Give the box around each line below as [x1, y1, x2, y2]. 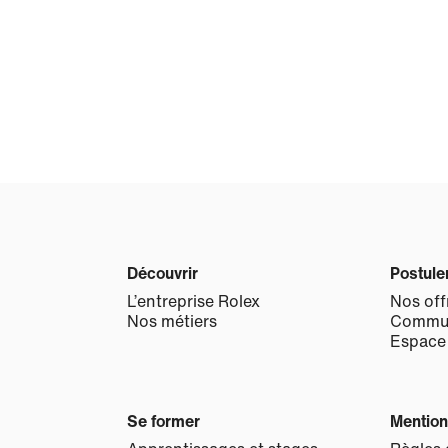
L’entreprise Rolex [127, 289, 260, 313]
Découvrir [127, 261, 198, 285]
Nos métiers [127, 309, 217, 333]
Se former [127, 409, 200, 433]
